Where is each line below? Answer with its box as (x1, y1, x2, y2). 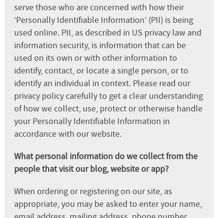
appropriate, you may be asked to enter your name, (14, 198, 202, 210)
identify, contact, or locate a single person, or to (14, 65, 188, 76)
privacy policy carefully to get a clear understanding (14, 90, 203, 102)
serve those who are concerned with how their (14, 1, 184, 13)
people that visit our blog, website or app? (14, 163, 169, 175)
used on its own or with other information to (14, 52, 177, 64)
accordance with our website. (14, 128, 122, 140)
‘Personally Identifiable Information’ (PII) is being (14, 14, 193, 26)
